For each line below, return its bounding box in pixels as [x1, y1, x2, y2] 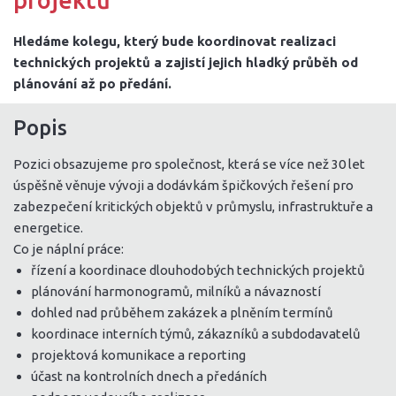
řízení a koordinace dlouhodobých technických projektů [31, 263, 365, 278]
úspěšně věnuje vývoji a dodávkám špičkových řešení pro [13, 178, 354, 193]
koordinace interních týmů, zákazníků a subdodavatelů [31, 326, 361, 341]
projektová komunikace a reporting [31, 347, 246, 362]
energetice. [13, 220, 83, 235]
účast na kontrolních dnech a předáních [31, 369, 267, 384]
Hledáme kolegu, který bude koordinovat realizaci [13, 34, 336, 49]
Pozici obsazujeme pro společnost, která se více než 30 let [13, 156, 365, 171]
